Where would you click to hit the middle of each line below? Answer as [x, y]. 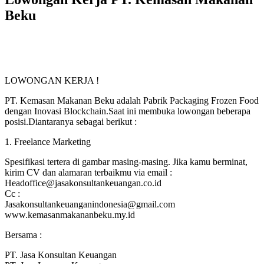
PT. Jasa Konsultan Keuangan [61, 255]
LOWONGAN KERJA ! [52, 80]
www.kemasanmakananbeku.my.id [70, 214]
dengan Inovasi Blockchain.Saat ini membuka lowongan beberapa [128, 111]
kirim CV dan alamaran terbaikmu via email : [88, 172]
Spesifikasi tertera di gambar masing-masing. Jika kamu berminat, [126, 161]
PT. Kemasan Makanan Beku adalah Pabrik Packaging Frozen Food [132, 100]
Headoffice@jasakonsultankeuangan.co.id [83, 183]
